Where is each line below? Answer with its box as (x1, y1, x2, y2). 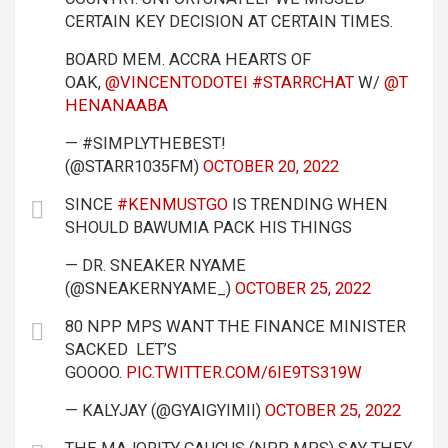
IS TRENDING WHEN (228, 195, 388, 214)
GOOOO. (65, 363, 126, 382)
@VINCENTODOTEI (105, 73, 248, 92)
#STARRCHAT (252, 73, 354, 92)
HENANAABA (65, 96, 168, 115)
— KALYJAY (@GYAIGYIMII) (65, 401, 265, 420)
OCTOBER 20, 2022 (203, 157, 339, 176)
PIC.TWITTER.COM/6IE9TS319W (126, 363, 362, 382)
